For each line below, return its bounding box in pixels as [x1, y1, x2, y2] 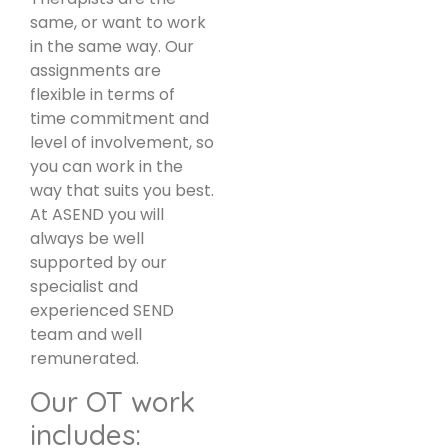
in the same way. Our [30, 34, 194, 58]
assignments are [30, 58, 161, 82]
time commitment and [30, 106, 209, 130]
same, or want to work [30, 10, 206, 34]
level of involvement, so [30, 130, 214, 154]
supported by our [30, 250, 167, 274]
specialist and [30, 274, 138, 298]
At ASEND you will [30, 202, 164, 226]
